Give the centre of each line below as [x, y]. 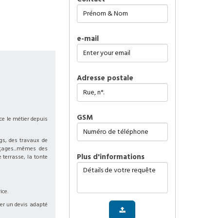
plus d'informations [113, 157]
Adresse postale [105, 78]
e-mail [88, 39]
